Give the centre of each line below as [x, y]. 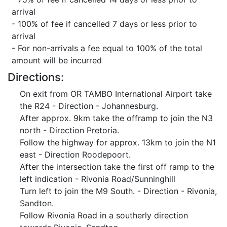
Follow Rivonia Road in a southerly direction [104, 215]
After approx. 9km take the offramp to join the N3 [116, 118]
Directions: [36, 77]
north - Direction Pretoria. [69, 130]
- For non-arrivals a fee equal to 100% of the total [107, 48]
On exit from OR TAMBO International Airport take [116, 94]
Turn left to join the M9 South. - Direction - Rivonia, [118, 191]
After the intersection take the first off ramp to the [117, 167]
